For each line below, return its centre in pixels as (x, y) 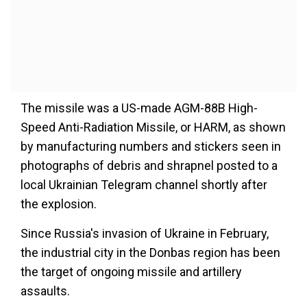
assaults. (45, 291)
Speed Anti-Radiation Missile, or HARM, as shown (153, 127)
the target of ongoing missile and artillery (131, 272)
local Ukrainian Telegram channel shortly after (144, 185)
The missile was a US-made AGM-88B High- (139, 108)
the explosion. (59, 204)
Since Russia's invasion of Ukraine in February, (145, 233)
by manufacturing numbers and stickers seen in (151, 146)
